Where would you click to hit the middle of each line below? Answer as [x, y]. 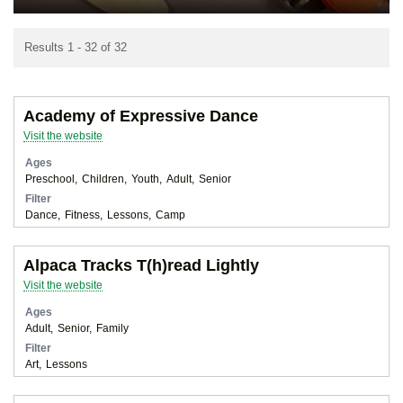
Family [112, 327]
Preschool [50, 178]
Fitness [82, 214]
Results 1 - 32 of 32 [76, 47]
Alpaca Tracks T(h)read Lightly [141, 265]
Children [103, 178]
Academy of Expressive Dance [141, 116]
